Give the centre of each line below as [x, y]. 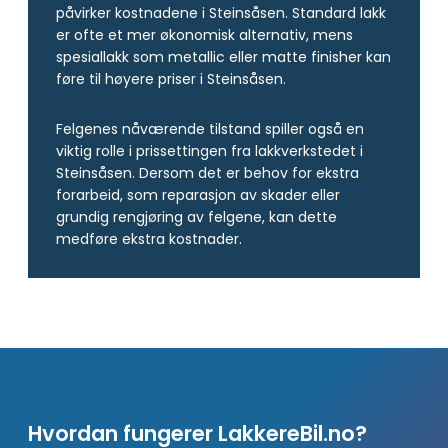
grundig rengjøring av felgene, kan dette [196, 216]
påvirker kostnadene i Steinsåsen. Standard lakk [221, 12]
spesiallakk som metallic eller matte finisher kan [223, 56]
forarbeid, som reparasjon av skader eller [198, 194]
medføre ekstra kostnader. [149, 238]
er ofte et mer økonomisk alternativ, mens [204, 34]
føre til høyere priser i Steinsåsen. [171, 78]
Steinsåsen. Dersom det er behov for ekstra [207, 172]
